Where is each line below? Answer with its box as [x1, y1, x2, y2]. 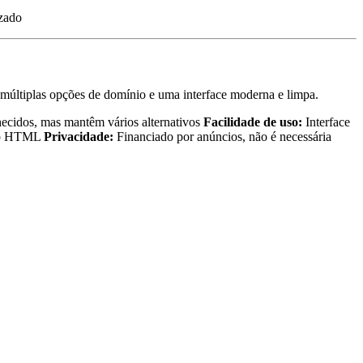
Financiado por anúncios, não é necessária [113, 130, 331, 144]
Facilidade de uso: [203, 115, 302, 130]
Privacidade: [44, 130, 113, 144]
